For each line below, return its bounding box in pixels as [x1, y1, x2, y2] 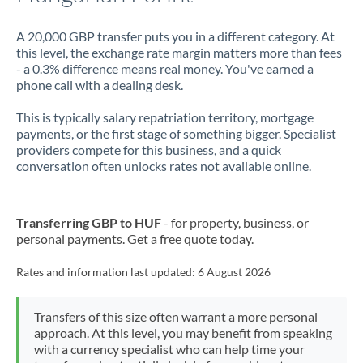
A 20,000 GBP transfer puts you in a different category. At [16, 28, 335, 44]
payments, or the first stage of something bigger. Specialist [16, 126, 336, 141]
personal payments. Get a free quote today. [16, 231, 254, 246]
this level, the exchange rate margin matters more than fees [16, 45, 342, 60]
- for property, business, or [161, 215, 309, 230]
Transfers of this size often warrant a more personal [33, 309, 318, 324]
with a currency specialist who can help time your [33, 341, 305, 357]
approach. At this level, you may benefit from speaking [33, 325, 332, 340]
